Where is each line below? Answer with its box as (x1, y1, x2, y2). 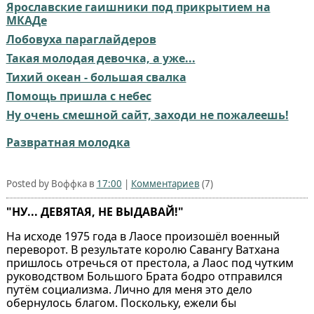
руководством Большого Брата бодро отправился (6, 268, 282, 284)
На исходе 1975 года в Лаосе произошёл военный (6, 228, 280, 244)
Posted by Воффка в (6, 177, 97, 190)
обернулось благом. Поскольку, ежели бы (6, 294, 236, 310)
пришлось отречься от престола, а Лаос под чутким (6, 254, 294, 271)
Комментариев (130, 177, 200, 190)
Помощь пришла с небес (6, 88, 151, 104)
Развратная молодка (6, 134, 130, 150)
